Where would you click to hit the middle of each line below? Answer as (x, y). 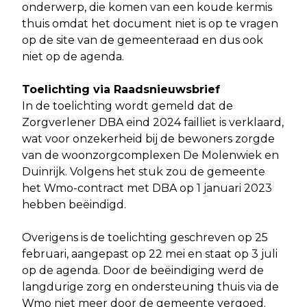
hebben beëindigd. (75, 205)
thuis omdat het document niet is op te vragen (150, 24)
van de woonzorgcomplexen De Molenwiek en (150, 156)
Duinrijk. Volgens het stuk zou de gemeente (144, 172)
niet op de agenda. (74, 57)
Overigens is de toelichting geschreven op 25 (145, 238)
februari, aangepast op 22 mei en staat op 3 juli (150, 254)
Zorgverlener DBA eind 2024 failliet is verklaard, (153, 123)
